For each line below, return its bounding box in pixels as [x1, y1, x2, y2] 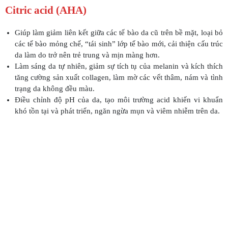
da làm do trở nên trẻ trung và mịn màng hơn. [14, 51, 160, 60]
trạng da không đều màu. [14, 84, 95, 93]
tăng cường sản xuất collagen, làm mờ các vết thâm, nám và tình [14, 73, 223, 82]
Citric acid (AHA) [5, 4, 87, 17]
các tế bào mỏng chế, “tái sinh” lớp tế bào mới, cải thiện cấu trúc [14, 40, 223, 48]
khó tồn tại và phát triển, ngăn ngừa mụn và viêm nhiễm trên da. [14, 107, 220, 116]
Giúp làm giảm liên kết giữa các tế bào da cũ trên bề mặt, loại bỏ [14, 28, 223, 37]
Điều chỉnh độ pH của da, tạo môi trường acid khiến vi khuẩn [14, 96, 223, 104]
